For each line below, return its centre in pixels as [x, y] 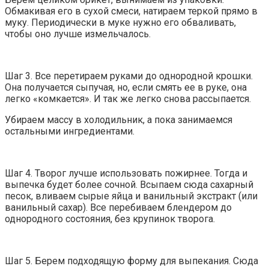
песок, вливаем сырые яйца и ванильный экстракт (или [131, 196]
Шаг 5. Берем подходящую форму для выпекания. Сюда [131, 261]
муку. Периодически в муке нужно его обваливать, [120, 23]
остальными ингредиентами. [70, 131]
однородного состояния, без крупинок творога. [110, 219]
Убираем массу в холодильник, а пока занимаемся [119, 120]
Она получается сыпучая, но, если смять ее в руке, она [126, 88]
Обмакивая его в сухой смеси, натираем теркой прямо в [131, 11]
